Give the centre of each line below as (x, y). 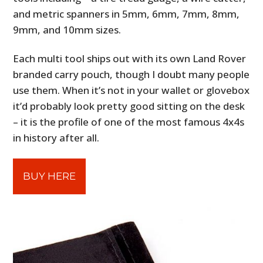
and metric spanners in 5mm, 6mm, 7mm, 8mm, (127, 14)
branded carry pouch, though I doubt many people (131, 75)
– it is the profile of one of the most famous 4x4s (129, 122)
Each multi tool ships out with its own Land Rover (130, 59)
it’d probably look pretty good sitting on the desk (129, 106)
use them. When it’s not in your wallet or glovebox (131, 90)
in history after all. (56, 138)
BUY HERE (50, 176)
